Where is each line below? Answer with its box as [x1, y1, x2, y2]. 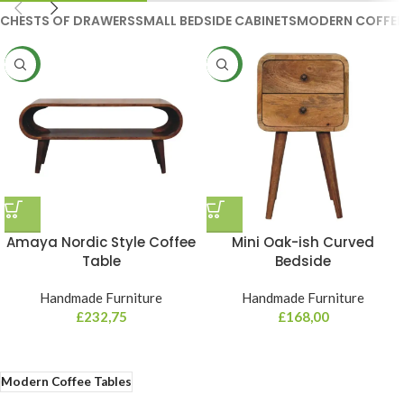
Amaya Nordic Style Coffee [6, 233, 196, 252]
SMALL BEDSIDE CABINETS [135, 12, 297, 31]
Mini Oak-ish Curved [232, 233, 374, 252]
